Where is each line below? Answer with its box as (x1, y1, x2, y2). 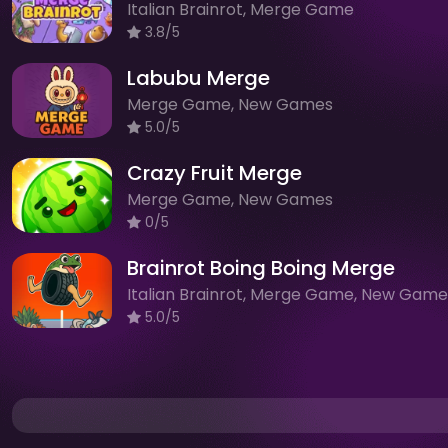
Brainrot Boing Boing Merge (127, 253, 395, 282)
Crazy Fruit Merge (127, 158, 302, 187)
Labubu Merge (127, 63, 270, 92)
